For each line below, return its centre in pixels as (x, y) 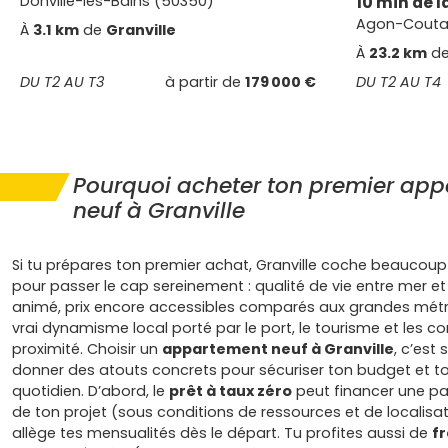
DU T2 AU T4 (398, 82)
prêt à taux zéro (230, 391)
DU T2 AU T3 (62, 82)
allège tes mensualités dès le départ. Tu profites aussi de (222, 433)
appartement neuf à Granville (278, 349)
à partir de (205, 82)
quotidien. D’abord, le (90, 391)
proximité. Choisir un (87, 349)
